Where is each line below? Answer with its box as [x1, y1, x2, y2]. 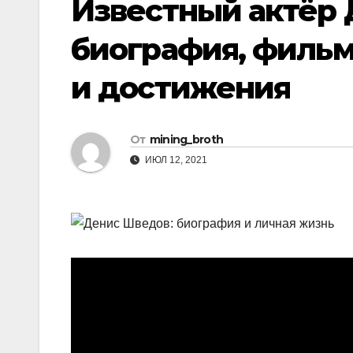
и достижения [71, 69, 291, 106]
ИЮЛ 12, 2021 [143, 154, 207, 166]
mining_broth [149, 132, 224, 147]
